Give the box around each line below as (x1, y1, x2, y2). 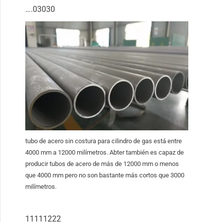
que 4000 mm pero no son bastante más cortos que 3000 (25, 171, 185, 179)
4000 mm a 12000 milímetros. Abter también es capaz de (25, 149, 184, 157)
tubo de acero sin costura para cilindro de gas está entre (25, 137, 182, 145)
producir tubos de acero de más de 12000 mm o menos (25, 160, 179, 168)
